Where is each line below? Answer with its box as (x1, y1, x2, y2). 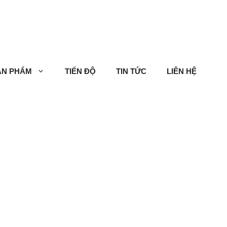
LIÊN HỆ (167, 66, 197, 75)
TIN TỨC (116, 66, 146, 75)
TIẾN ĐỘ (65, 66, 96, 75)
